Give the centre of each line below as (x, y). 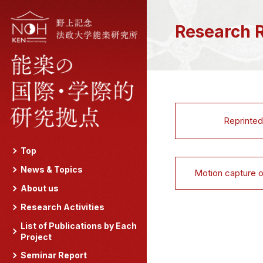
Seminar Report (54, 255)
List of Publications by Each (79, 226)
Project (36, 237)
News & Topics (52, 169)
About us (40, 188)
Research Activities (63, 207)
